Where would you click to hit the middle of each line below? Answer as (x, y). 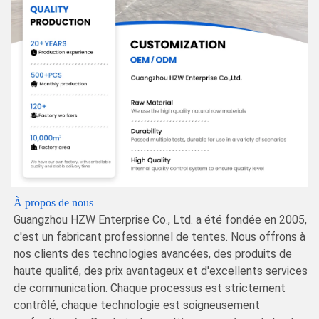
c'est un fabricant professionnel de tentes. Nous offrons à (159, 236)
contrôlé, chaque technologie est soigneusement (137, 305)
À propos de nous (53, 202)
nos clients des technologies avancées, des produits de (153, 253)
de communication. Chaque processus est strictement (150, 288)
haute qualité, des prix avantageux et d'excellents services (161, 271)
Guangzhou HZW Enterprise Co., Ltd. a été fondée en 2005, (160, 219)
